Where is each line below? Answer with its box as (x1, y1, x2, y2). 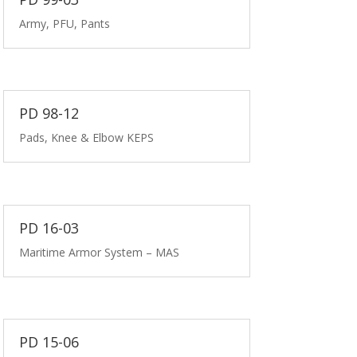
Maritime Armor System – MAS (19, 244, 180, 260)
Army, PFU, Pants (19, 15, 111, 31)
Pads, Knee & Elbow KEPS (19, 130, 155, 146)
